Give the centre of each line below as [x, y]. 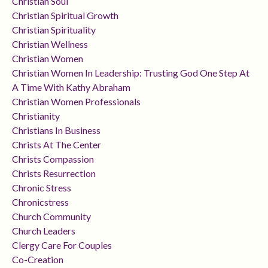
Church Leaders [44, 231]
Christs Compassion [53, 159]
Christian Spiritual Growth [65, 16]
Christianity [36, 116]
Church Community [51, 217]
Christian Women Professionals [76, 102]
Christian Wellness [50, 44]
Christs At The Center [57, 145]
